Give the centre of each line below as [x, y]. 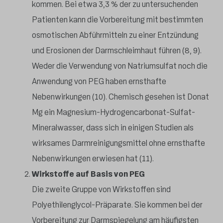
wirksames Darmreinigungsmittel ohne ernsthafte [118, 143]
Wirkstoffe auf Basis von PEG [88, 174]
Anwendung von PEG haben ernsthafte [99, 81]
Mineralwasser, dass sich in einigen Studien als [113, 127]
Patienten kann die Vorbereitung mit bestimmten [117, 19]
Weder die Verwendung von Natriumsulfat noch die [120, 66]
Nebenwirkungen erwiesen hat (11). [93, 158]
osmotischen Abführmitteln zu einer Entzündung [115, 35]
